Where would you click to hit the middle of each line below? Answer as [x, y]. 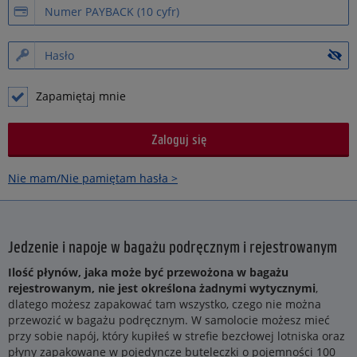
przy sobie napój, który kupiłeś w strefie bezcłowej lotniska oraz [177, 336]
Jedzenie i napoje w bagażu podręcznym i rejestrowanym [173, 246]
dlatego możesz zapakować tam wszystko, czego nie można [165, 304]
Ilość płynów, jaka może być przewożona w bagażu [148, 272]
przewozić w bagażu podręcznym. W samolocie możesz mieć [169, 320]
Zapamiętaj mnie [81, 96]
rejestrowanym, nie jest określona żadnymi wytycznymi [162, 288]
